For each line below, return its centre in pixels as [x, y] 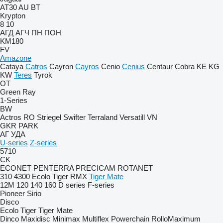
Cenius [133, 66]
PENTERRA [54, 168]
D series [72, 185]
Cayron [61, 66]
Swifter [74, 117]
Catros [36, 66]
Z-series [43, 143]
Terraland [103, 117]
